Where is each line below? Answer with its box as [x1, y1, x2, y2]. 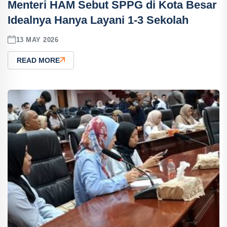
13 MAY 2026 [16, 35, 59, 44]
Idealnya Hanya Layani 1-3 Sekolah [8, 14, 188, 26]
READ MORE [17, 56, 60, 64]
